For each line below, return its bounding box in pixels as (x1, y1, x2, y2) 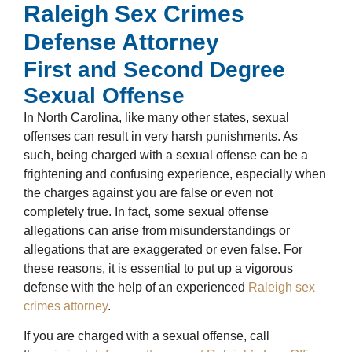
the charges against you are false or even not (24, 185, 273, 200)
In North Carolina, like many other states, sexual (24, 110, 289, 124)
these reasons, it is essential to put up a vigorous (24, 261, 293, 275)
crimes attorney (24, 299, 108, 313)
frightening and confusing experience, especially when (24, 167, 326, 181)
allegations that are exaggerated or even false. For (24, 242, 302, 256)
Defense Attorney (24, 28, 219, 55)
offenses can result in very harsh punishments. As (24, 129, 298, 143)
